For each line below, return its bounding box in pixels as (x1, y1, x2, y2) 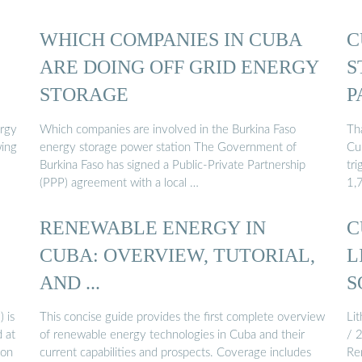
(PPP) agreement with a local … (40, 176, 199, 189)
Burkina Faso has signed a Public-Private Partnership (40, 158, 305, 171)
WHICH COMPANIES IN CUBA (40, 28, 302, 51)
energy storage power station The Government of (40, 141, 297, 154)
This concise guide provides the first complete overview (40, 311, 325, 324)
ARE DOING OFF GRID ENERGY (40, 56, 319, 78)
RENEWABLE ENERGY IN (40, 216, 266, 238)
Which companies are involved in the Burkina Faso (40, 123, 296, 136)
